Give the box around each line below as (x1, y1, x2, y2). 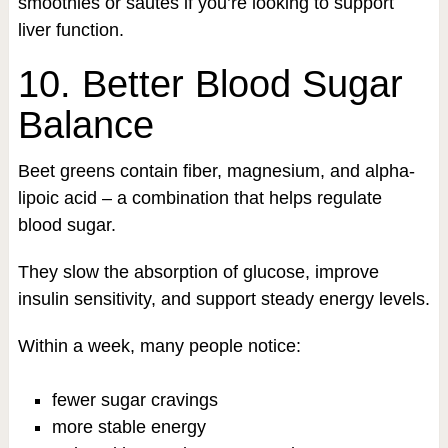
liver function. (17, 20, 124, 41)
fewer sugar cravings (51, 390, 218, 411)
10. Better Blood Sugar (17, 63, 403, 106)
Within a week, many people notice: (17, 336, 301, 357)
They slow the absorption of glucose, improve (17, 262, 379, 283)
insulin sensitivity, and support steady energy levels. (17, 289, 430, 310)
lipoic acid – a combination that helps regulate (17, 188, 382, 209)
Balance (17, 104, 154, 147)
